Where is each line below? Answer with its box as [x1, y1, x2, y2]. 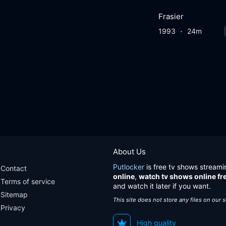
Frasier [158, 12, 184, 22]
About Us [113, 147, 146, 156]
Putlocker [113, 162, 144, 171]
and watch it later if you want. [113, 182, 211, 190]
